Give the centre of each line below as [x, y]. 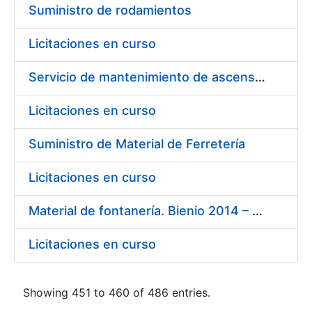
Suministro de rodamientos [110, 10]
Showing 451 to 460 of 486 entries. [117, 292]
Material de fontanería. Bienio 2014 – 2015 [257, 211]
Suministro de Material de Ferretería [137, 144]
